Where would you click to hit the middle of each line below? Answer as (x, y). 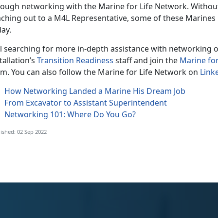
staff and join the (146, 61)
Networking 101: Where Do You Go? (70, 115)
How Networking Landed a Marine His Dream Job (95, 91)
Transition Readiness (75, 61)
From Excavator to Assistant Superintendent (86, 103)
